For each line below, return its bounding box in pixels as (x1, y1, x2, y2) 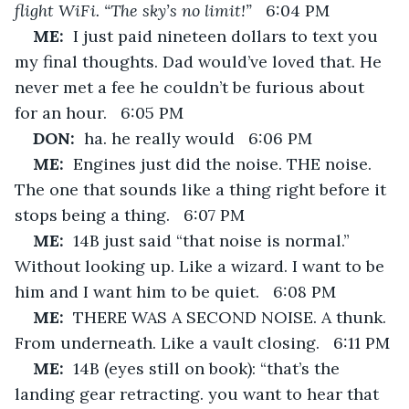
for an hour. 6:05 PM (15, 101, 184, 123)
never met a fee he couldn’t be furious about (15, 76, 369, 98)
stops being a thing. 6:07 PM (15, 204, 245, 225)
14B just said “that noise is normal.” (73, 229, 354, 251)
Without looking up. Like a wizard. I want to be (15, 255, 389, 277)
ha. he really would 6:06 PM (84, 127, 312, 149)
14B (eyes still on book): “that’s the (73, 357, 344, 379)
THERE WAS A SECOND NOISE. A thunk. (73, 306, 391, 328)
